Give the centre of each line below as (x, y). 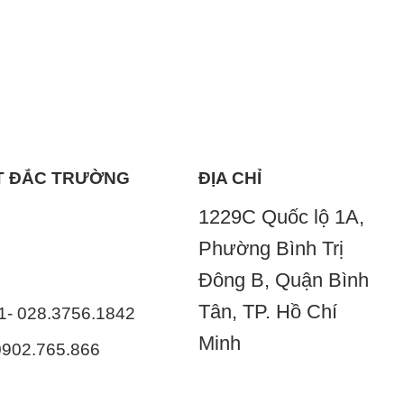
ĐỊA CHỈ (230, 178)
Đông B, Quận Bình (283, 280)
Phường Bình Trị (271, 248)
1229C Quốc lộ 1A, (281, 216)
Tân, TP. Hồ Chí (267, 311)
